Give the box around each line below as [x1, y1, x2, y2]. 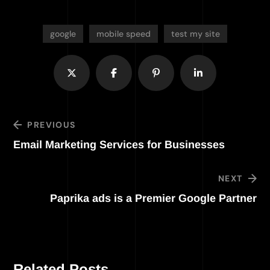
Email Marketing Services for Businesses [13, 139, 225, 151]
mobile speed [96, 28, 151, 39]
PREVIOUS [27, 119, 76, 130]
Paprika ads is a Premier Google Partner [49, 192, 257, 204]
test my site [171, 28, 220, 39]
